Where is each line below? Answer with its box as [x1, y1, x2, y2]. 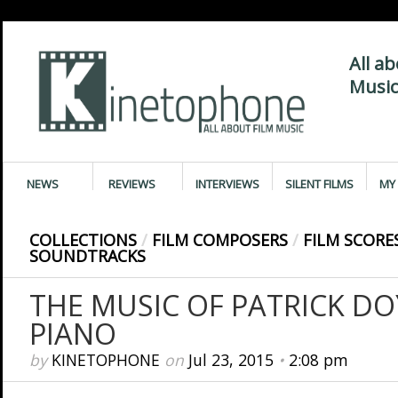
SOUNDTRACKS [28, 245, 146, 267]
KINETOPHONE [51, 349, 160, 370]
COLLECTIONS [28, 229, 137, 251]
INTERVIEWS [195, 176, 259, 192]
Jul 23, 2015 [187, 349, 274, 370]
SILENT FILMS [284, 176, 354, 192]
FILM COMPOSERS [151, 229, 288, 251]
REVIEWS [108, 176, 155, 192]
